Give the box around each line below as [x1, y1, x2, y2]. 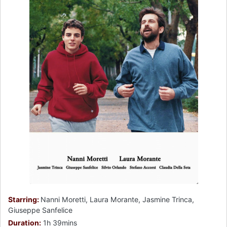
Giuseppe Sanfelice [8, 205, 72, 214]
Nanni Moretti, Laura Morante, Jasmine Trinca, [41, 195, 194, 204]
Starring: [8, 195, 41, 204]
